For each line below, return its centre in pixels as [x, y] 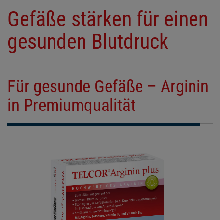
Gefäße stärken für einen [108, 19]
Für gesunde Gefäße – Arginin [108, 87]
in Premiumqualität [71, 106]
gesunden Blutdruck [88, 42]
